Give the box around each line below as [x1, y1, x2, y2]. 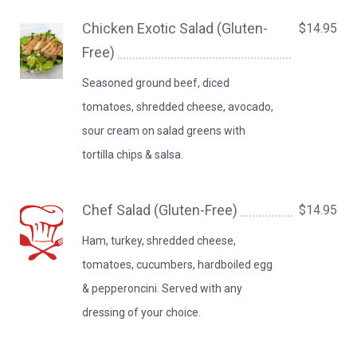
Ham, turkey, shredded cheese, [82, 234, 237, 247]
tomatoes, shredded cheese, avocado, [82, 100, 274, 113]
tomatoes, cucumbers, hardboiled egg [82, 258, 273, 271]
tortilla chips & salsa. [82, 148, 184, 161]
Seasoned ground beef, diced [82, 76, 230, 89]
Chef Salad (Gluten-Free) [82, 202, 238, 218]
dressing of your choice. [82, 306, 202, 319]
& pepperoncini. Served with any [82, 282, 243, 295]
